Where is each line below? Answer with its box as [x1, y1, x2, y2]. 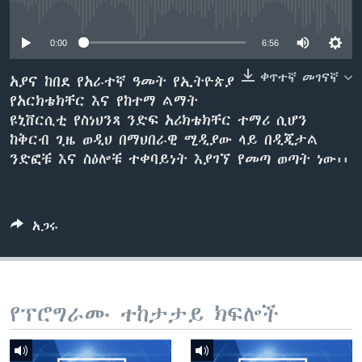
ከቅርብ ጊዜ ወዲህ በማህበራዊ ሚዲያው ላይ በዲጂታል [10, 131, 318, 148]
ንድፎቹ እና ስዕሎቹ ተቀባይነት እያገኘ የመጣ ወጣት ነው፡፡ [10, 150, 349, 167]
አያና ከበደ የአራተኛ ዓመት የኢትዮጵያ [10, 73, 234, 90]
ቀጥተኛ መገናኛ [260, 69, 339, 85]
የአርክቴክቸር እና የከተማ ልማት [10, 92, 198, 109]
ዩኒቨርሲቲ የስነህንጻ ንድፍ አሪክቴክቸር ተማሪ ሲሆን [10, 112, 307, 128]
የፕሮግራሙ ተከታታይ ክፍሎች [10, 301, 279, 326]
